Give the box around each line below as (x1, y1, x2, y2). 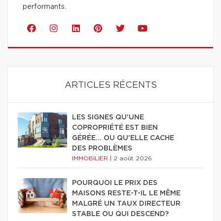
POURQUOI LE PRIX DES (72, 180, 157, 187)
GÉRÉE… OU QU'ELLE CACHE (72, 135, 174, 142)
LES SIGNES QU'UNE (72, 114, 144, 121)
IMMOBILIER (72, 155, 110, 162)
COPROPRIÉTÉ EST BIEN (72, 124, 158, 132)
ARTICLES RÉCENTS (64, 81, 157, 90)
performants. (23, 3, 66, 11)
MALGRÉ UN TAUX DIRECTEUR (72, 200, 181, 208)
